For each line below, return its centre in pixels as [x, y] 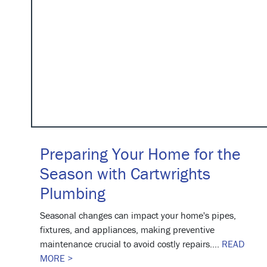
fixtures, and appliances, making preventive [127, 229]
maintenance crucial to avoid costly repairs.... [131, 243]
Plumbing [73, 193]
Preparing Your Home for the [140, 153]
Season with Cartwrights [125, 173]
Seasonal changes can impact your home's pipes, [138, 215]
